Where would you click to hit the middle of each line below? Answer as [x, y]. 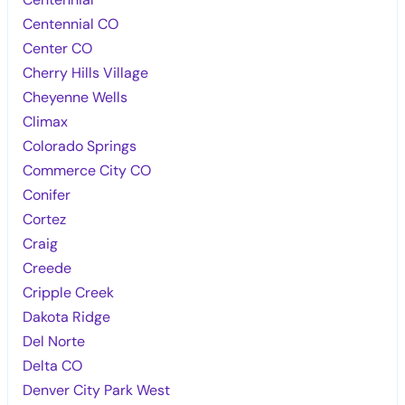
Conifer [47, 194]
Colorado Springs [80, 146]
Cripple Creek [69, 292]
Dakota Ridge [67, 316]
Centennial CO [71, 24]
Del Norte [54, 341]
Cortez [45, 219]
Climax [46, 121]
